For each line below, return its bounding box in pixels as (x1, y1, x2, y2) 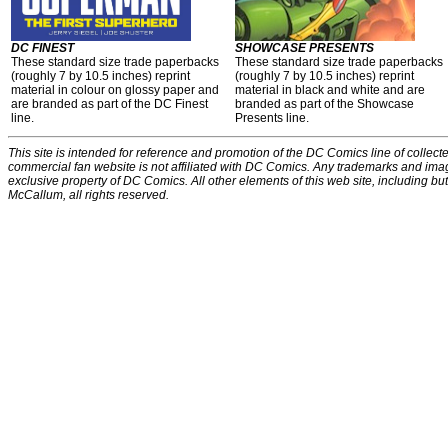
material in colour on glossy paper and (11, 83, 219, 97)
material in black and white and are (235, 83, 425, 97)
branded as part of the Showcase (235, 97, 414, 111)
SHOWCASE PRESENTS (235, 41, 374, 55)
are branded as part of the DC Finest (11, 97, 208, 111)
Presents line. (235, 111, 309, 125)
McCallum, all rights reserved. (8, 188, 169, 202)
